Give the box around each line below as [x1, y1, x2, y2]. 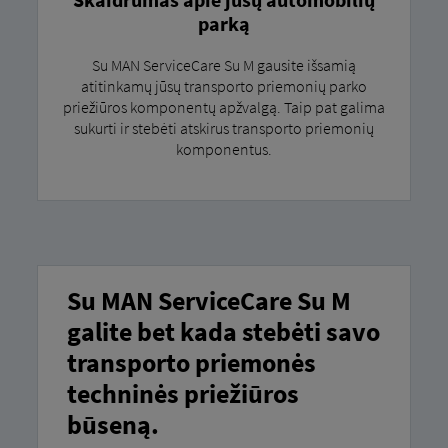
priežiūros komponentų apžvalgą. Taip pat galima [63, 96, 385, 117]
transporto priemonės [66, 346, 316, 379]
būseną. [66, 408, 159, 441]
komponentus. [176, 138, 272, 159]
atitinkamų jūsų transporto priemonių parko [81, 75, 367, 96]
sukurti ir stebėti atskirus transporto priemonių [74, 117, 374, 138]
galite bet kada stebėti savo [66, 315, 380, 348]
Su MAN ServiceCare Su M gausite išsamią [92, 54, 356, 75]
